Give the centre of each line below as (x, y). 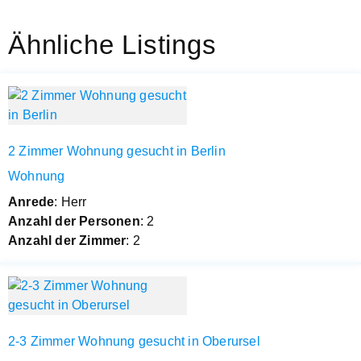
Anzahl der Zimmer (67, 240)
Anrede (31, 201)
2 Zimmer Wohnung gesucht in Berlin (117, 151)
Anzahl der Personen (74, 221)
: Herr (71, 201)
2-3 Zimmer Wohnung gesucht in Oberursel (134, 341)
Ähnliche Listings (112, 44)
